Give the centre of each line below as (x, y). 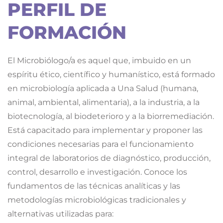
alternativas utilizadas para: (60, 214)
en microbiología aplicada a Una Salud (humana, (103, 89)
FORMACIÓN (67, 33)
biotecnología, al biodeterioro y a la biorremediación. (111, 116)
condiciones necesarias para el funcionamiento (101, 144)
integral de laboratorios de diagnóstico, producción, (109, 158)
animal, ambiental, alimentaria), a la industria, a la (104, 103)
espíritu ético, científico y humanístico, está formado (111, 75)
